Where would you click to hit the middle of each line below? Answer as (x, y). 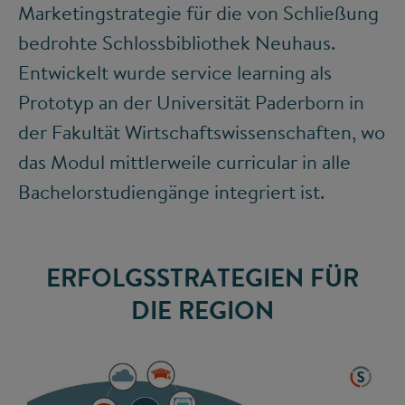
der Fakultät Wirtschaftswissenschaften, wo (202, 132)
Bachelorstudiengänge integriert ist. (171, 192)
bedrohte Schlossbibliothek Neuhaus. (177, 43)
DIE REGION (202, 310)
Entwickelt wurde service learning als (175, 73)
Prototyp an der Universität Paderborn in (191, 103)
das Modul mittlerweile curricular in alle (184, 162)
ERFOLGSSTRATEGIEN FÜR (202, 278)
